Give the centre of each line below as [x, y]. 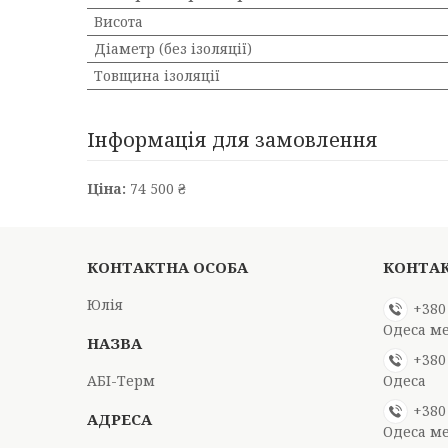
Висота [118, 21]
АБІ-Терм [121, 380]
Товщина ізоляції [157, 75]
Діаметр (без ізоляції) [173, 48]
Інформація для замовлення [232, 139]
